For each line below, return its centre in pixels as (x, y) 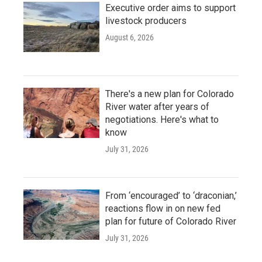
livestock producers (146, 20)
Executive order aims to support (170, 8)
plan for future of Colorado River (171, 221)
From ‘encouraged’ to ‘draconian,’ (171, 195)
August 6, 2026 (130, 37)
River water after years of (157, 106)
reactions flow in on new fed (163, 208)
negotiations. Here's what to (162, 119)
